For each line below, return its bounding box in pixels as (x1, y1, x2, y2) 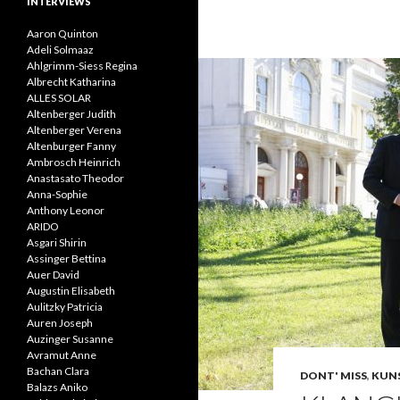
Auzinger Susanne (27, 332, 113, 346)
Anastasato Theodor (27, 171, 124, 185)
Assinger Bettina (27, 252, 106, 265)
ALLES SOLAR (27, 91, 91, 104)
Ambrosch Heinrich (27, 155, 121, 169)
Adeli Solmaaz (27, 43, 94, 56)
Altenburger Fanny (27, 139, 116, 153)
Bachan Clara (27, 364, 89, 378)
